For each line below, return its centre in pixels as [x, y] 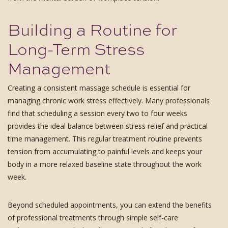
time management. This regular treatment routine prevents [105, 138]
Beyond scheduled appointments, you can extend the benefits [110, 205]
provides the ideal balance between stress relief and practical [108, 126]
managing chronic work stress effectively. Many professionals [109, 100]
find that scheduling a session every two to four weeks [97, 113]
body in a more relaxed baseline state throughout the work [105, 164]
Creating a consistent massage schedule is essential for [99, 88]
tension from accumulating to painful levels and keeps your [105, 151]
